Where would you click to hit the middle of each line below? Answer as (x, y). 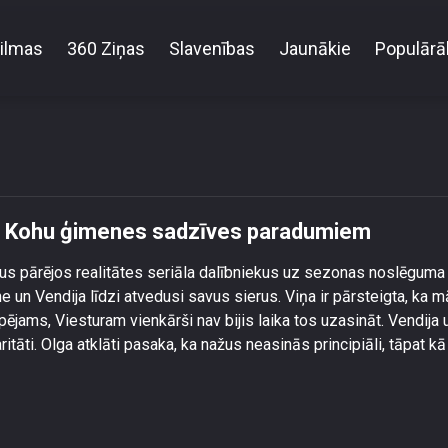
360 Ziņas (106, 48)
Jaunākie (315, 48)
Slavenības (212, 48)
